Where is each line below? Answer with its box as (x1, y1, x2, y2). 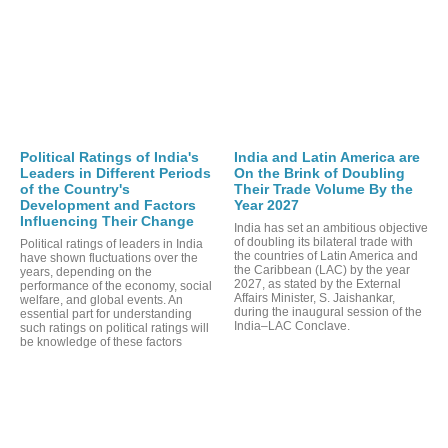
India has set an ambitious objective (234, 220, 428, 235)
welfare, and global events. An (20, 292, 183, 307)
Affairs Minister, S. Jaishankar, (234, 290, 395, 305)
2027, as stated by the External (234, 276, 401, 291)
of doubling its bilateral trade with (234, 234, 413, 249)
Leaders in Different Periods (20, 164, 211, 181)
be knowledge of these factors (20, 334, 182, 349)
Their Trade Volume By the (234, 180, 413, 197)
